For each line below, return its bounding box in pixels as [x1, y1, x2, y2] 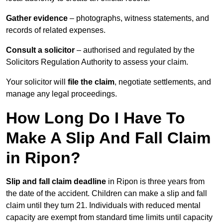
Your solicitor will [6, 78, 68, 87]
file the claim [68, 78, 114, 87]
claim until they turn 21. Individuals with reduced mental [6, 201, 201, 210]
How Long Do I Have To [6, 109, 185, 127]
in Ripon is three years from [106, 177, 205, 186]
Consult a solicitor [6, 46, 75, 55]
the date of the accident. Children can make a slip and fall [6, 189, 207, 198]
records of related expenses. [6, 26, 106, 35]
